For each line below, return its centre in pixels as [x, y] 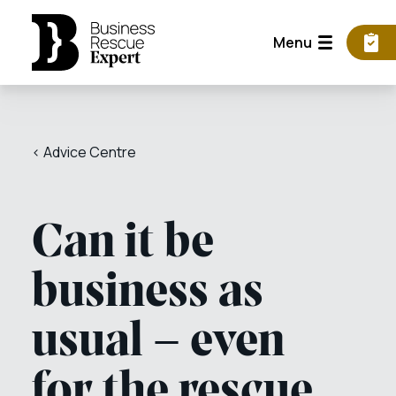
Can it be [123, 244]
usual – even [158, 343]
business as [148, 293]
